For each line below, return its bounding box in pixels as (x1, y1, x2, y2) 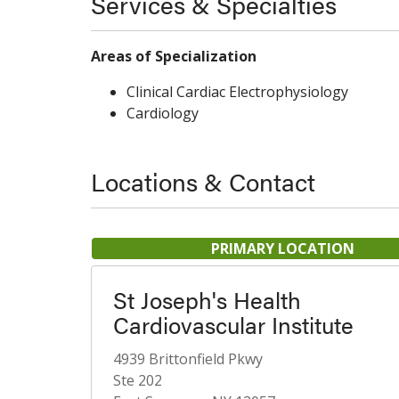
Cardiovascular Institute (113, 308, 354, 341)
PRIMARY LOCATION (210, 239, 354, 258)
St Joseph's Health (113, 283, 301, 316)
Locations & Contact (91, 163, 315, 199)
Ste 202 (113, 370, 162, 390)
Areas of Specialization (91, 46, 256, 66)
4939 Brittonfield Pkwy (113, 349, 263, 369)
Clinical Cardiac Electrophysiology (126, 82, 348, 102)
